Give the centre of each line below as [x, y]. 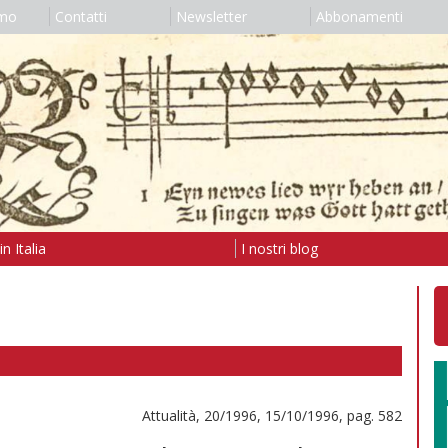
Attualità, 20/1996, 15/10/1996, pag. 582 [272, 415]
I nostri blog [279, 248]
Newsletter [211, 16]
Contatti [80, 16]
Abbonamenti [359, 16]
